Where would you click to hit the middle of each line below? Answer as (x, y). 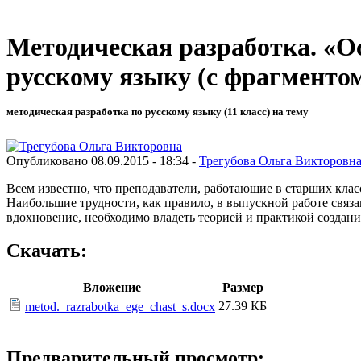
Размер (243, 288)
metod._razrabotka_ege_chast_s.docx (120, 307)
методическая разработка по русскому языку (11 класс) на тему (158, 112)
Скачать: (47, 251)
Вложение (112, 288)
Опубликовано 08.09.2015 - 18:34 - (103, 160)
